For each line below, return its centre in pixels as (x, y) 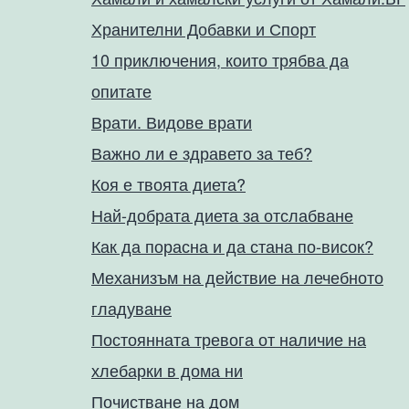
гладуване (131, 308)
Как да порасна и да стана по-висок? (232, 246)
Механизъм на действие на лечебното (237, 277)
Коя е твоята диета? (168, 184)
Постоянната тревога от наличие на (229, 339)
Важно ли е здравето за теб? (202, 152)
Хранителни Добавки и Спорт (204, 28)
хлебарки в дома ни (167, 370)
